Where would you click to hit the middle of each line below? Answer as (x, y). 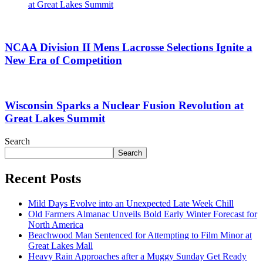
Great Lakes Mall (60, 245)
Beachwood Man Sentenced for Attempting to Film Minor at (140, 235)
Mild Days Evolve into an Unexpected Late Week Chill (131, 203)
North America (56, 224)
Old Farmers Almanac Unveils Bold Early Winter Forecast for (143, 214)
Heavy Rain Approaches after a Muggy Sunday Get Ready (137, 256)
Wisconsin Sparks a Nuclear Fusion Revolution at (124, 106)
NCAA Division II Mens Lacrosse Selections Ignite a (129, 47)
